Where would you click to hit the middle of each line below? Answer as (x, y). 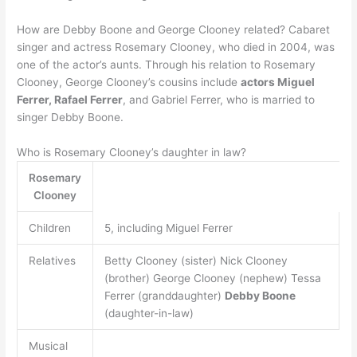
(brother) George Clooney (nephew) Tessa (212, 278)
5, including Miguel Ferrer (168, 228)
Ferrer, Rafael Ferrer (70, 100)
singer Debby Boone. (71, 118)
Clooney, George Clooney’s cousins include (129, 82)
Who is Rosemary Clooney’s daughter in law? (132, 152)
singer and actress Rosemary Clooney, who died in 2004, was (176, 47)
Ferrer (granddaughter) (164, 296)
